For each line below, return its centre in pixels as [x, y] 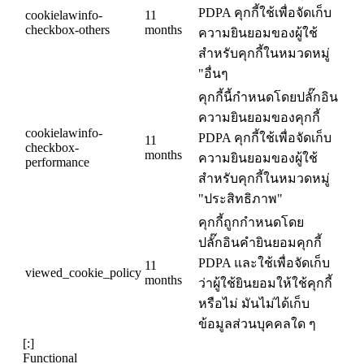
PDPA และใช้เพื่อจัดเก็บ [264, 263]
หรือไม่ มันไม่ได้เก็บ [254, 304]
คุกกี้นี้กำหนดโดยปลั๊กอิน [268, 97]
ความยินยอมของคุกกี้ [259, 118]
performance [57, 162]
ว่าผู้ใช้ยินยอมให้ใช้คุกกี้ [265, 284]
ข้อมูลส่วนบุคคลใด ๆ [257, 324]
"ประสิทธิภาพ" [240, 199]
